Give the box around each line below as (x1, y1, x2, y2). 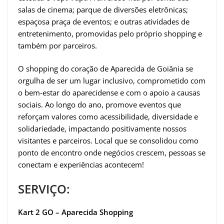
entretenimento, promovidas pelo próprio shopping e (18, 28, 202, 38)
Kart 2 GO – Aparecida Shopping (18, 206, 133, 217)
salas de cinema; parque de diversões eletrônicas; (18, 4, 188, 14)
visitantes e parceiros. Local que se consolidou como (18, 135, 198, 146)
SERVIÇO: (18, 180, 70, 197)
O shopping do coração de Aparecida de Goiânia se (18, 63, 193, 74)
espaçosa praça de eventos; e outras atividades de (18, 16, 189, 26)
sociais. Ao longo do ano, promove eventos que (18, 99, 181, 110)
